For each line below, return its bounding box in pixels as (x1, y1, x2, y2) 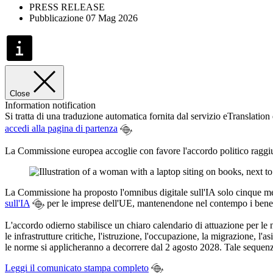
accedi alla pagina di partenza (5, 123, 118, 134)
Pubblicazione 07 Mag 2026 (29, 12, 138, 23)
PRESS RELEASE (29, 1, 105, 12)
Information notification (5, 99, 96, 110)
